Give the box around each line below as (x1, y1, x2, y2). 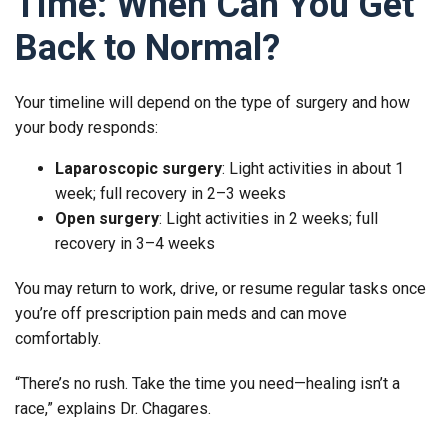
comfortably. (15, 328, 101, 348)
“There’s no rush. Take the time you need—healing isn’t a (15, 373, 400, 393)
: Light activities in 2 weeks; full (159, 208, 378, 228)
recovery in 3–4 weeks (55, 233, 215, 253)
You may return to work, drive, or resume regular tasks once (15, 278, 426, 298)
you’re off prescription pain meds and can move (15, 303, 347, 323)
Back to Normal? (15, 26, 280, 69)
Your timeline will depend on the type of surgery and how (15, 92, 410, 112)
